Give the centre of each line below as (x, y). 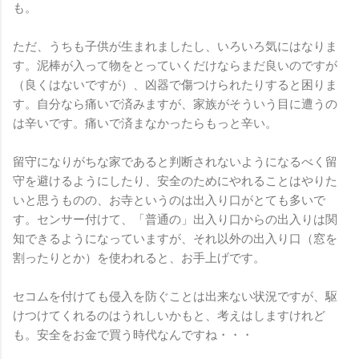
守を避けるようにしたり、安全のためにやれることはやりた (175, 181)
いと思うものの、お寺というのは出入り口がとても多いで (169, 200)
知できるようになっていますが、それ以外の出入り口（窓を (175, 238)
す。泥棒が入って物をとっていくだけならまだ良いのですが (175, 65)
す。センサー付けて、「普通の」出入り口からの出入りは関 (175, 219)
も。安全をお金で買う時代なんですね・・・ (133, 335)
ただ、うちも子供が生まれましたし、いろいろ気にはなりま (175, 46)
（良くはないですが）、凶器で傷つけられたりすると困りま (175, 85)
